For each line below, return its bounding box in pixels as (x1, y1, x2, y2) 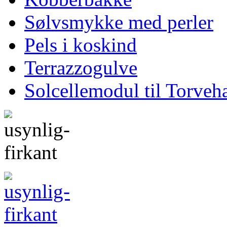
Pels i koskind (24, 34, 137, 56)
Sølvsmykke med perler (24, 11, 213, 33)
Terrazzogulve (24, 57, 137, 79)
